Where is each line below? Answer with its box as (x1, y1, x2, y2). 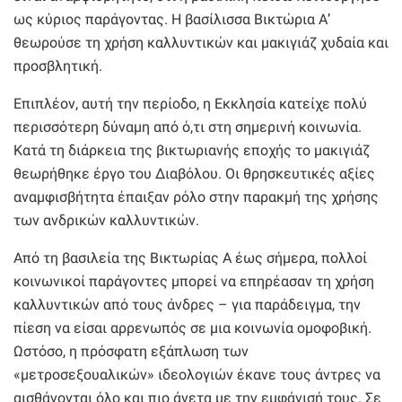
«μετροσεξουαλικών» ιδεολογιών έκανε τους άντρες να (13, 365, 380, 383)
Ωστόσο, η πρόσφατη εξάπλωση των (13, 342, 249, 360)
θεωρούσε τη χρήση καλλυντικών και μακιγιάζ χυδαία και (13, 33, 389, 51)
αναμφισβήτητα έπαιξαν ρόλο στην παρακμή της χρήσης (13, 188, 379, 205)
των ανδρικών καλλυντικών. (13, 211, 199, 229)
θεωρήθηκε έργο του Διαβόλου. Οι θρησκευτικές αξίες (13, 164, 375, 182)
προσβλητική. (13, 57, 102, 74)
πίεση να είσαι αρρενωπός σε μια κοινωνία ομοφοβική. (13, 319, 371, 336)
